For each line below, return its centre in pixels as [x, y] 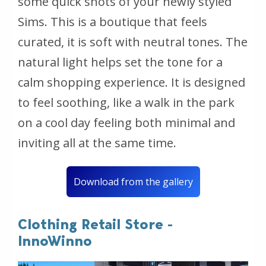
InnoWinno [55, 241]
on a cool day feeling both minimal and [126, 123]
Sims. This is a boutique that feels [113, 22]
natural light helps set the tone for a [120, 62]
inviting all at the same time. [97, 143]
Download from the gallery [133, 182]
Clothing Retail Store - [95, 224]
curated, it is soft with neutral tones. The [133, 42]
